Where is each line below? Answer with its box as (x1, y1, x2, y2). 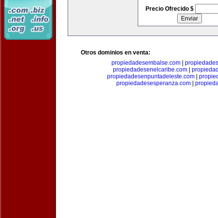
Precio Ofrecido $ (145, 5, 195, 12)
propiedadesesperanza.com (116, 80, 191, 87)
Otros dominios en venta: (81, 49, 150, 56)
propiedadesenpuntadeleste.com (107, 73, 195, 80)
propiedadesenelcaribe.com (112, 66, 187, 73)
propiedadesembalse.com (111, 59, 181, 66)
